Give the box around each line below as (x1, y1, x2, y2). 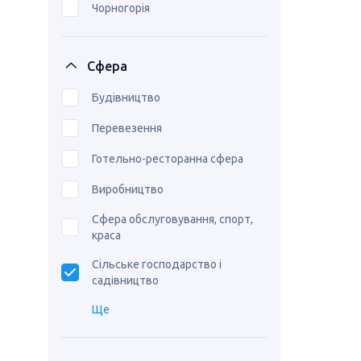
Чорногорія (92, 2, 150, 15)
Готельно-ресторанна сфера (92, 152, 243, 165)
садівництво (92, 274, 159, 287)
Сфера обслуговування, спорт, (92, 213, 253, 226)
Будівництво (92, 91, 160, 104)
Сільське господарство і (92, 258, 222, 271)
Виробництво (92, 183, 164, 196)
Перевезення (92, 122, 162, 135)
